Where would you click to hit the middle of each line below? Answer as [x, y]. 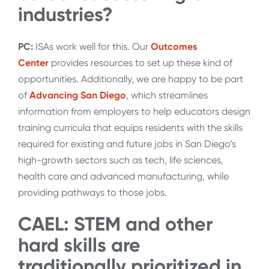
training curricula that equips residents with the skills [130, 127]
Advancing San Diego [78, 95]
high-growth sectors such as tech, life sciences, [121, 160]
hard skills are [79, 245]
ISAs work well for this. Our [92, 46]
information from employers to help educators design [134, 111]
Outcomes [174, 46]
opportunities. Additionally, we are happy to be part [131, 79]
